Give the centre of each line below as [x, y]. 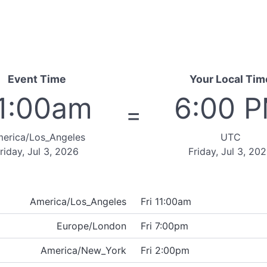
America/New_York [83, 250]
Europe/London [91, 226]
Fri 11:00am [166, 201]
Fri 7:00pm [164, 226]
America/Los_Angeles [78, 201]
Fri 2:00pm [165, 250]
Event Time [37, 79]
